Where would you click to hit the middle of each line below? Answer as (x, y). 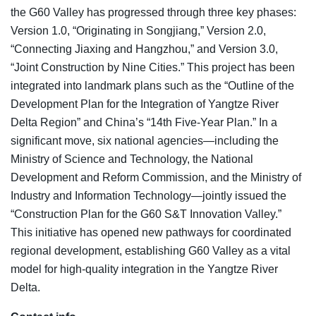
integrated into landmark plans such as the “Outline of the (152, 85)
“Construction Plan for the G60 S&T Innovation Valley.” (146, 214)
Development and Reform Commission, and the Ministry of (156, 177)
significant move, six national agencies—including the (145, 140)
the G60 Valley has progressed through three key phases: (153, 12)
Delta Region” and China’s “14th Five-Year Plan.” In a (144, 122)
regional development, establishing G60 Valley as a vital (151, 250)
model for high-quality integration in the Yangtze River (144, 269)
